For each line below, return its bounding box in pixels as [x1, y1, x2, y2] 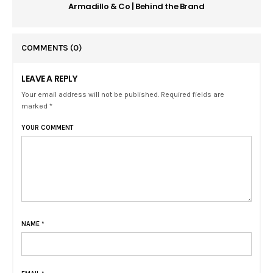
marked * [21, 102, 53, 111]
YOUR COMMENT [21, 124, 73, 132]
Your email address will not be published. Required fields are [21, 90, 225, 99]
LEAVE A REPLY [21, 73, 77, 85]
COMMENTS [21, 43, 70, 54]
